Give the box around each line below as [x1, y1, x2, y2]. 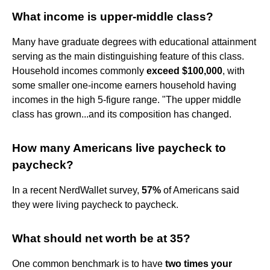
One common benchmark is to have [12, 258, 165, 269]
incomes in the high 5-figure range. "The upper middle [12, 94, 241, 105]
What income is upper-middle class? [12, 10, 213, 23]
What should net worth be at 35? [12, 231, 190, 245]
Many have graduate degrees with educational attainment [12, 36, 256, 47]
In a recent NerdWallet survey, [12, 184, 142, 195]
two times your [165, 258, 232, 269]
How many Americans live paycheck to [12, 141, 226, 154]
